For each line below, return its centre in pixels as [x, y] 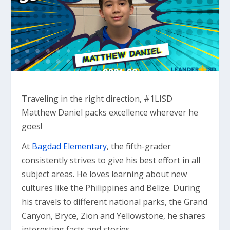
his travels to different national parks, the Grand [115, 202]
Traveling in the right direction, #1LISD [97, 99]
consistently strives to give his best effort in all [111, 160]
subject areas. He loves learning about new [104, 174]
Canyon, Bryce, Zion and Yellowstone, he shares [114, 216]
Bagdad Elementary [70, 147]
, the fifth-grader [139, 147]
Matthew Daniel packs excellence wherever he [110, 113]
